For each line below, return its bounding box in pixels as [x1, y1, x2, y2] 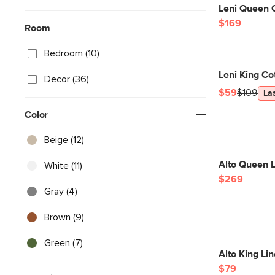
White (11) [44, 161, 82, 171]
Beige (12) [44, 135, 84, 145]
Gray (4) [44, 187, 77, 196]
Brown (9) [44, 212, 84, 222]
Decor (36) [44, 74, 89, 84]
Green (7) [44, 238, 83, 248]
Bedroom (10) [44, 48, 99, 58]
